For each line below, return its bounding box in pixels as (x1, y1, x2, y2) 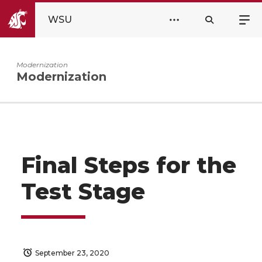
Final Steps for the (21, 152, 236, 178)
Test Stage (21, 178, 151, 205)
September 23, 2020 (35, 249, 109, 257)
